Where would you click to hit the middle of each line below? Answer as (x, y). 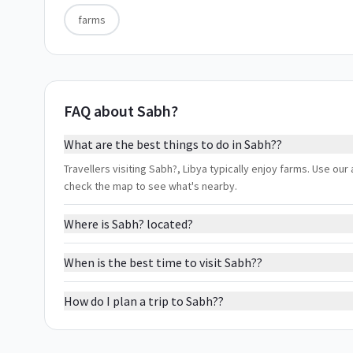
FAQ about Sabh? (121, 111)
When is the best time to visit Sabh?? (163, 262)
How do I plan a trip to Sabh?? (144, 301)
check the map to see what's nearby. (150, 186)
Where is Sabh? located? (128, 224)
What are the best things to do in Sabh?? (173, 144)
